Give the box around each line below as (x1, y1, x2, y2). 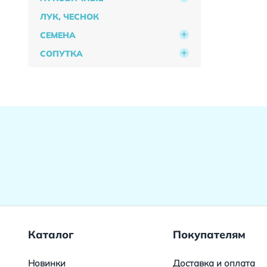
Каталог (28, 228, 74, 241)
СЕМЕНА (40, 29, 76, 41)
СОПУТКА (40, 48, 83, 59)
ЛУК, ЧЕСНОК (40, 11, 99, 22)
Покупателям (173, 228, 246, 241)
